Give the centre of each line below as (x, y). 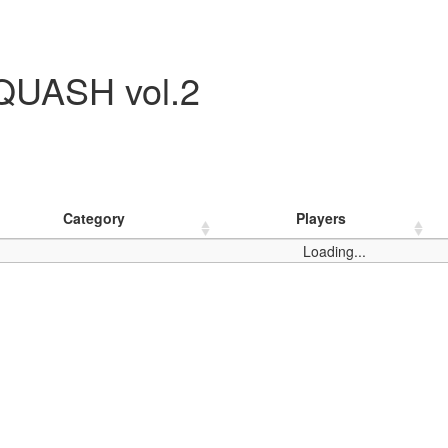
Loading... (335, 251)
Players (321, 218)
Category (93, 218)
